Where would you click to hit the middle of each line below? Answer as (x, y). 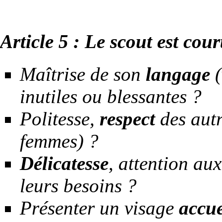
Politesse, (60, 119)
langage (178, 74)
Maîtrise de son (83, 74)
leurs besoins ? (78, 186)
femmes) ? (59, 141)
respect (127, 119)
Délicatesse (64, 164)
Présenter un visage (99, 208)
